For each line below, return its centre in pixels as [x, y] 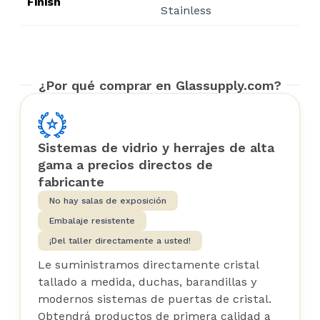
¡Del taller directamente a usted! [120, 240]
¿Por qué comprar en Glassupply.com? [160, 85]
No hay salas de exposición [108, 200]
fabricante [71, 181]
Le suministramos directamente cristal [148, 264]
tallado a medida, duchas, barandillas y [147, 281]
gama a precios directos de [125, 164]
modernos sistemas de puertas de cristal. [155, 299]
